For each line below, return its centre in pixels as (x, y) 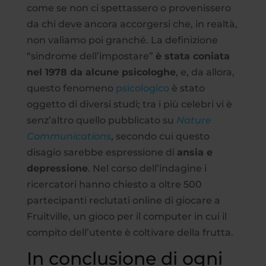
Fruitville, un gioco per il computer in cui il (126, 216)
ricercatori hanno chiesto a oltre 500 (114, 184)
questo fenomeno (71, 88)
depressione (57, 168)
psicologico (142, 88)
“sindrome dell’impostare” (91, 56)
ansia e (194, 152)
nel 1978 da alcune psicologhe (101, 72)
